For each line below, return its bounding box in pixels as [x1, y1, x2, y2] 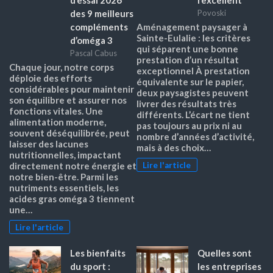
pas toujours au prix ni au [136, 120, 242, 132]
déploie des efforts [9, 73, 92, 84]
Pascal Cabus [70, 48, 117, 58]
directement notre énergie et [9, 160, 136, 172]
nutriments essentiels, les [9, 182, 119, 194]
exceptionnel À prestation [136, 65, 250, 77]
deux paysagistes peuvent [136, 87, 249, 99]
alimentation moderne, [9, 116, 106, 128]
